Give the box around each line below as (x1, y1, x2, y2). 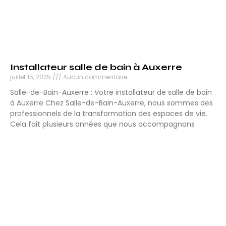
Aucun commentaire (62, 73, 127, 82)
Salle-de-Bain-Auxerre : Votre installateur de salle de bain (10, 87, 212, 98)
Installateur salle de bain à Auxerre (10, 62, 182, 73)
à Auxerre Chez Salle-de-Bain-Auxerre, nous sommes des (10, 98, 213, 108)
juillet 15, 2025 (10, 73, 52, 82)
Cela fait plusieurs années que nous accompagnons (10, 119, 195, 130)
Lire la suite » (10, 138, 54, 147)
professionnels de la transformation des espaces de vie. (10, 108, 207, 119)
